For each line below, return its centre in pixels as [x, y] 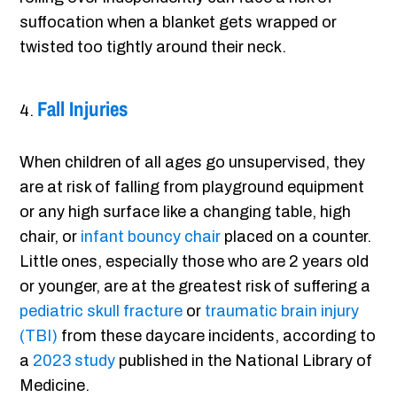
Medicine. [55, 386]
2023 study [74, 361]
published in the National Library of [244, 361]
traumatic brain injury [282, 311]
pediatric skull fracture [101, 311]
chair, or [51, 237]
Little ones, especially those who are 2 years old [195, 262]
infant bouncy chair [151, 237]
